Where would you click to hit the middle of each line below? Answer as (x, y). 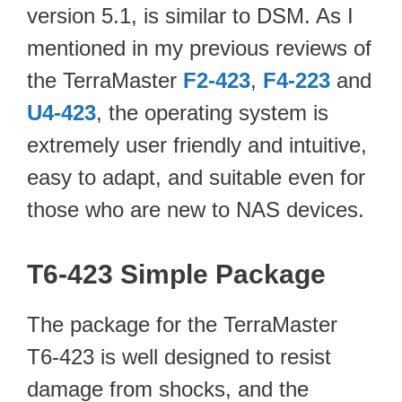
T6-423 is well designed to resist (179, 356)
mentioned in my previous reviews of (199, 48)
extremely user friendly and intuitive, (197, 144)
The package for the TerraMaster (182, 324)
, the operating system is (212, 112)
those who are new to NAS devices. (196, 209)
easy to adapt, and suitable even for (196, 177)
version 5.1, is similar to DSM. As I (190, 15)
